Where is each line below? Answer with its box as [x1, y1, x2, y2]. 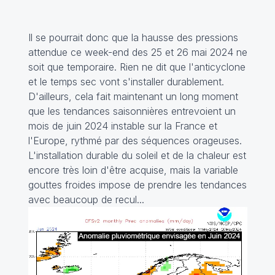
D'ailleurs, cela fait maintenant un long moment [28, 90, 238, 103]
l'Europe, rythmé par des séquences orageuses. [28, 134, 242, 147]
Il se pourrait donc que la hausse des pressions [28, 31, 238, 44]
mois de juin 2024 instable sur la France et [28, 119, 217, 132]
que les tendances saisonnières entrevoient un [28, 104, 236, 117]
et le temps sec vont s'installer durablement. [28, 75, 224, 88]
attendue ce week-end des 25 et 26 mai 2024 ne [28, 45, 247, 58]
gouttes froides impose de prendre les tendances [28, 178, 247, 191]
